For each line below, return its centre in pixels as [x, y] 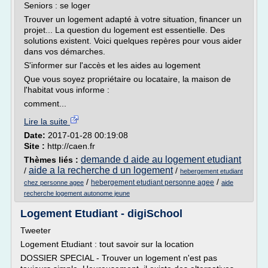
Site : [36, 146]
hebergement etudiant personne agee [153, 182]
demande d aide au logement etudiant [161, 159]
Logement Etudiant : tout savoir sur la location [107, 244]
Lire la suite [47, 121]
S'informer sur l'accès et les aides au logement [113, 65]
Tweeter [36, 230]
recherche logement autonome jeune [77, 193]
